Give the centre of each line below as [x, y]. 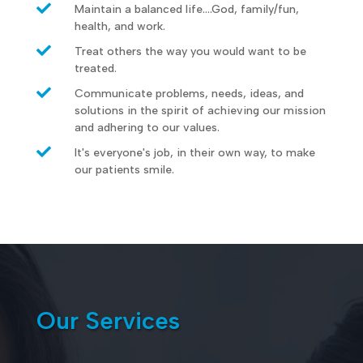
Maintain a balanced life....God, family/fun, [186, 9]
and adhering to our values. [147, 127]
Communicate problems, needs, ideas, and [189, 93]
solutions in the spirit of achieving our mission [200, 110]
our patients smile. [124, 169]
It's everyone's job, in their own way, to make [194, 152]
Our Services [108, 320]
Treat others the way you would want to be [190, 51]
